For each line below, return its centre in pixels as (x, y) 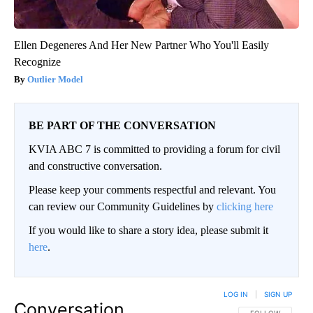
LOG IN (236, 294)
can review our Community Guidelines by (123, 206)
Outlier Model (55, 79)
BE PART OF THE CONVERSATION (122, 125)
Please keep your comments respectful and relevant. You (152, 189)
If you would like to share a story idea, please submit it (148, 230)
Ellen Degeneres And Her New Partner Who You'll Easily (141, 45)
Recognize (37, 61)
